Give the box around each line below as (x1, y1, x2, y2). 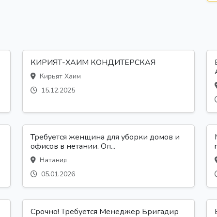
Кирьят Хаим (38, 71, 81, 81)
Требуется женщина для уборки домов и (31, 131, 180, 142)
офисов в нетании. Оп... (31, 140, 115, 152)
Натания (38, 155, 67, 165)
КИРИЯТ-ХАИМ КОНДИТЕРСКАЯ (31, 57, 155, 68)
